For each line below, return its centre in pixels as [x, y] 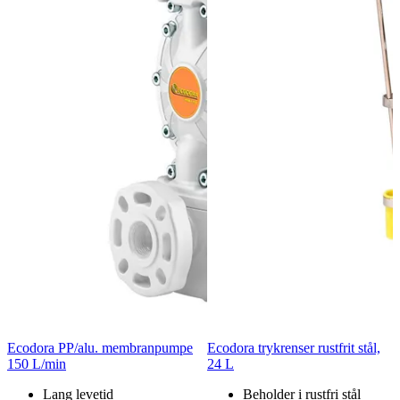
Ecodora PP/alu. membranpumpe [100, 348]
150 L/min [37, 364]
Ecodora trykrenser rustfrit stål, [294, 348]
